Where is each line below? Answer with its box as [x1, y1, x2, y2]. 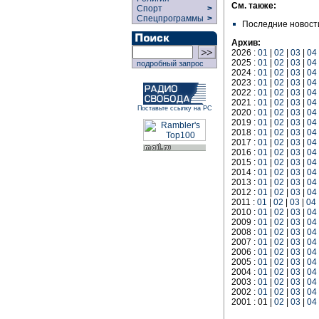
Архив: [231, 38, 261, 48]
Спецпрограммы [132, 14, 206, 23]
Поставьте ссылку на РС [137, 105, 212, 112]
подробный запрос [132, 59, 204, 68]
